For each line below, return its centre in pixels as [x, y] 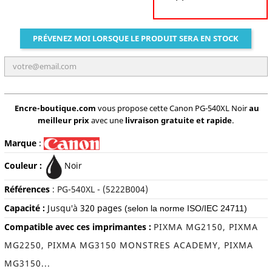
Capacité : [24, 208]
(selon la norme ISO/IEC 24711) [185, 209]
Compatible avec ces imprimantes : [79, 227]
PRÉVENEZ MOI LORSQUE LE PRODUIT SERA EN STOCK [136, 39]
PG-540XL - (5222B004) [102, 189]
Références [27, 189]
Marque [20, 143]
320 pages [100, 208]
